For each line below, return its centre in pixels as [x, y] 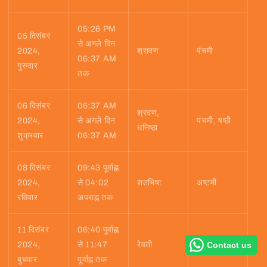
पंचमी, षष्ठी [214, 121]
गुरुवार [28, 66]
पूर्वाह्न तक [92, 260]
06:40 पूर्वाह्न [98, 230]
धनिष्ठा [148, 128]
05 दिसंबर [34, 36]
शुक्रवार [30, 136]
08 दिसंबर [34, 168]
